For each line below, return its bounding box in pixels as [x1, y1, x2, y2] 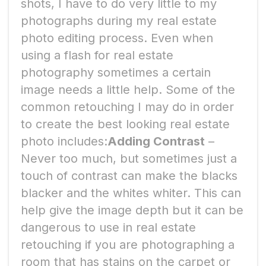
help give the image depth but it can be [21, 202, 243, 217]
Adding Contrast [107, 134, 205, 148]
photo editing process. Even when [21, 30, 213, 45]
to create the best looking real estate [21, 116, 230, 131]
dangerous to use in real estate [21, 220, 196, 235]
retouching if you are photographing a [21, 237, 235, 252]
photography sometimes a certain [21, 65, 211, 80]
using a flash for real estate [21, 47, 173, 62]
